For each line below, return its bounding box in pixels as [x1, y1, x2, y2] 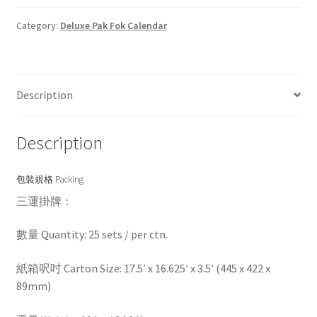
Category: [16, 19, 60, 33]
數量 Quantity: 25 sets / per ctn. [16, 227, 168, 242]
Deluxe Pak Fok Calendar [59, 19, 167, 33]
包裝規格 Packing [16, 173, 83, 186]
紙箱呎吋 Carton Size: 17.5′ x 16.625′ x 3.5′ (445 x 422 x [16, 260, 270, 275]
